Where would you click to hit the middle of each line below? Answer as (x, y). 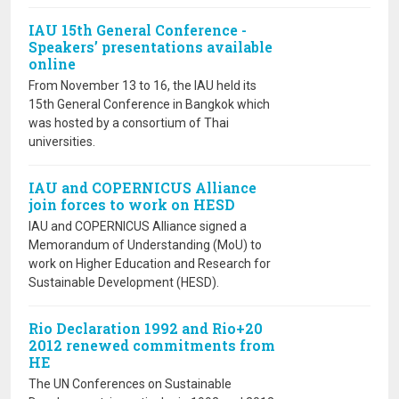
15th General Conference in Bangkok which (149, 104)
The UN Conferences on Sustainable (130, 384)
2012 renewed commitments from (152, 345)
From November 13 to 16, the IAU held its (142, 85)
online (52, 64)
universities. (62, 142)
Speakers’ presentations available (151, 47)
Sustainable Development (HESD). (124, 282)
